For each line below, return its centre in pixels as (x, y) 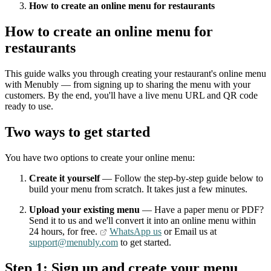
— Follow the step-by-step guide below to (181, 178)
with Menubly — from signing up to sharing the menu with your (128, 84)
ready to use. (29, 106)
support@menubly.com (73, 242)
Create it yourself (64, 178)
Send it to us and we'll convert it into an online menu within (142, 220)
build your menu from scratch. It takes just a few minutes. (138, 189)
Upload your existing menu (84, 209)
